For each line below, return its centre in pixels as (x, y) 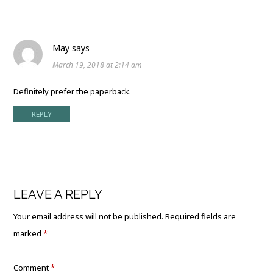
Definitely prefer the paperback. (73, 91)
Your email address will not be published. (89, 216)
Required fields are (201, 216)
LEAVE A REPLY (58, 194)
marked (29, 233)
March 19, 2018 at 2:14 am (97, 65)
